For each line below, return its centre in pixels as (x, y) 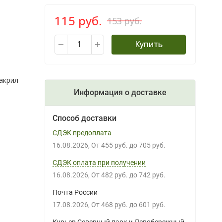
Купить (148, 44)
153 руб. (124, 21)
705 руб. (154, 145)
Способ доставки (84, 118)
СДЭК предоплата (82, 133)
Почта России (75, 192)
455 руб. (116, 145)
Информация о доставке (120, 92)
